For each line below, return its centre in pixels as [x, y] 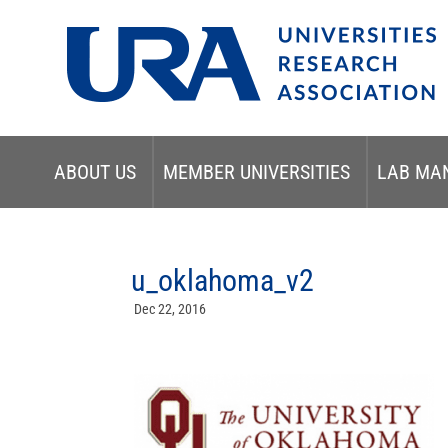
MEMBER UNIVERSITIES [256, 172]
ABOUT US [94, 172]
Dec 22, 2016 [170, 309]
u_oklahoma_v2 [223, 280]
